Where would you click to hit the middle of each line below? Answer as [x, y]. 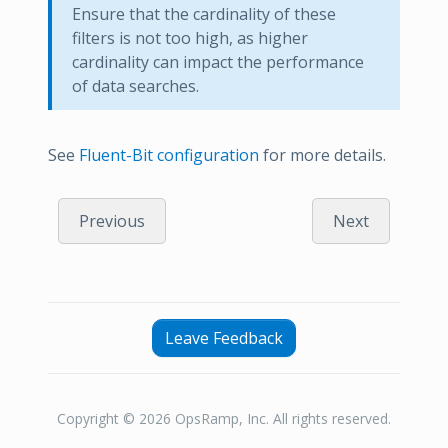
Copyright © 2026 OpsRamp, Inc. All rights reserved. [224, 419]
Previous [112, 221]
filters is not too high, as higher [190, 38]
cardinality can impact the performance [218, 62]
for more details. [322, 155]
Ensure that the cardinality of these [204, 14]
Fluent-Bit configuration [169, 155]
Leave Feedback [224, 338]
